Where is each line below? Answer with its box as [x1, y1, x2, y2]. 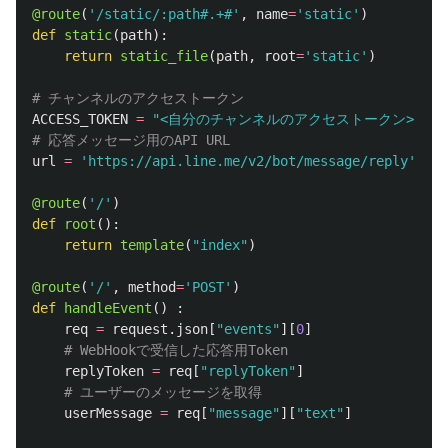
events [224, 320, 272, 337]
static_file [120, 47, 208, 64]
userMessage [64, 404, 152, 421]
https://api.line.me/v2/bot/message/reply [88, 152, 408, 169]
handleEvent [64, 299, 152, 316]
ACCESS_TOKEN [32, 110, 128, 127]
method [128, 278, 176, 295]
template [120, 236, 184, 253]
